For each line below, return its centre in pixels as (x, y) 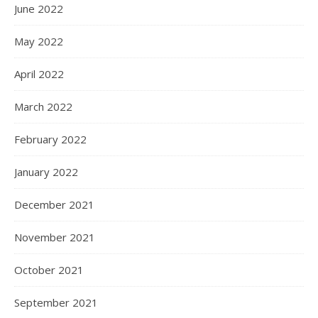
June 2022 (39, 9)
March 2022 (43, 107)
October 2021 (49, 270)
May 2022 (39, 42)
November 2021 (55, 237)
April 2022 (39, 74)
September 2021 (56, 303)
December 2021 (54, 205)
